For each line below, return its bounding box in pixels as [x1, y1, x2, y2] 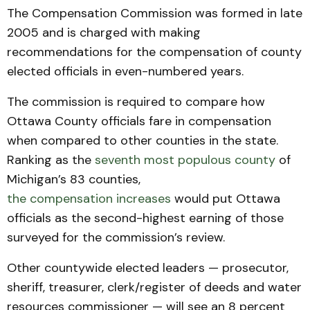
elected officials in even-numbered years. [7, 63, 244, 80]
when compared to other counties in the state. [7, 132, 278, 149]
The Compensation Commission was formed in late [7, 5, 302, 22]
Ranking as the [7, 152, 95, 169]
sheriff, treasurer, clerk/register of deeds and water [7, 279, 302, 296]
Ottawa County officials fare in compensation [7, 113, 271, 130]
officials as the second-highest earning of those [7, 210, 284, 227]
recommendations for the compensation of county [7, 44, 302, 61]
